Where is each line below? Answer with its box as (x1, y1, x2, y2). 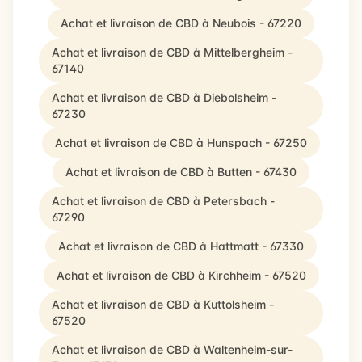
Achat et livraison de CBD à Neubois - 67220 (61, 16, 301, 30)
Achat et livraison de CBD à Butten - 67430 (65, 165, 297, 179)
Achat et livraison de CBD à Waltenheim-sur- (52, 343, 293, 356)
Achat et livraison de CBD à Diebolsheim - (52, 90, 276, 104)
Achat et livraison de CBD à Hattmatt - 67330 (58, 239, 304, 253)
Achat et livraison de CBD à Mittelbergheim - (52, 45, 293, 59)
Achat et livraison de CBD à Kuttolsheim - (52, 297, 274, 311)
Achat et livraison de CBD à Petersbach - (52, 194, 275, 208)
